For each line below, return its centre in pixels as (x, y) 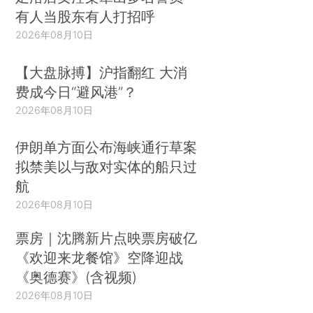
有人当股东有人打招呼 (86, 17)
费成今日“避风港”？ (77, 92)
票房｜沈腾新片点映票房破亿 (107, 238)
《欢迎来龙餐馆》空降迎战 (100, 258)
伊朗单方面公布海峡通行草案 (107, 147)
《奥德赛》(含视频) (77, 277)
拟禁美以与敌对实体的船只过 (107, 167)
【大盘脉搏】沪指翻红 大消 (102, 72)
